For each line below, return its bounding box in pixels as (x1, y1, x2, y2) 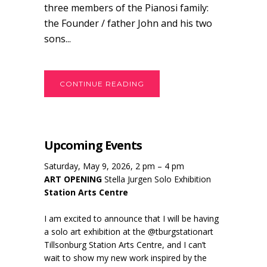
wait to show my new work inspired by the (44, 252, 207, 263)
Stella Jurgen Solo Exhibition (102, 173, 211, 185)
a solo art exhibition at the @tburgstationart (44, 225, 213, 237)
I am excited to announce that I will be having (44, 212, 219, 224)
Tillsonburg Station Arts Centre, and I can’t (44, 238, 206, 250)
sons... (44, 32, 71, 45)
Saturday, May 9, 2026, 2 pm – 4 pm (44, 160, 184, 172)
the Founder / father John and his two (44, 16, 212, 30)
